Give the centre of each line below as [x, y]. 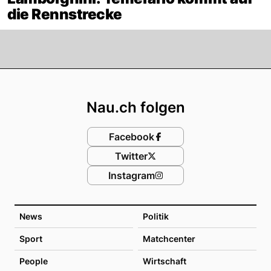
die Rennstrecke [65, 15]
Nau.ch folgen [135, 108]
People [34, 261]
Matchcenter [169, 239]
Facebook [131, 137]
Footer [165, 80]
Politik [156, 217]
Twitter [131, 156]
